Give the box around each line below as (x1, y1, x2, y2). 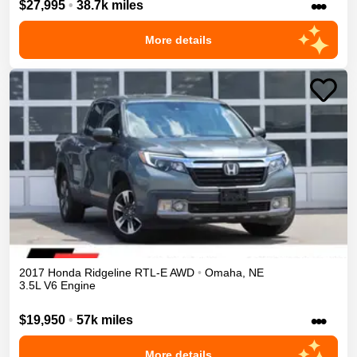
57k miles (76, 312, 133, 327)
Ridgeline (84, 266, 131, 280)
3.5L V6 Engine (19, 279, 96, 292)
